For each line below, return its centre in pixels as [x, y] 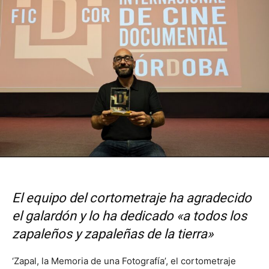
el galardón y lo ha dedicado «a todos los [129, 216]
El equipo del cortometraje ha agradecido [132, 198]
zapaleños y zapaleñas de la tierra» [113, 234]
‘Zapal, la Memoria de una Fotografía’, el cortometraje [124, 261]
